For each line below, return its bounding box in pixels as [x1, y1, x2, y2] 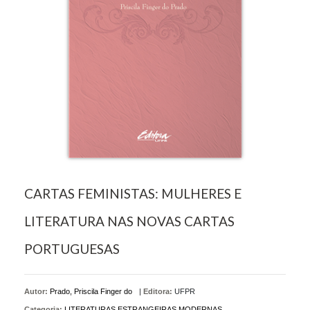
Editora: [143, 287, 172, 296]
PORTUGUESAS [24, 241, 120, 257]
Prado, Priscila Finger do [50, 287, 132, 296]
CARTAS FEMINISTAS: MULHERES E [24, 185, 241, 202]
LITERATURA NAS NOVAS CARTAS [24, 213, 235, 230]
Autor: [24, 287, 50, 296]
